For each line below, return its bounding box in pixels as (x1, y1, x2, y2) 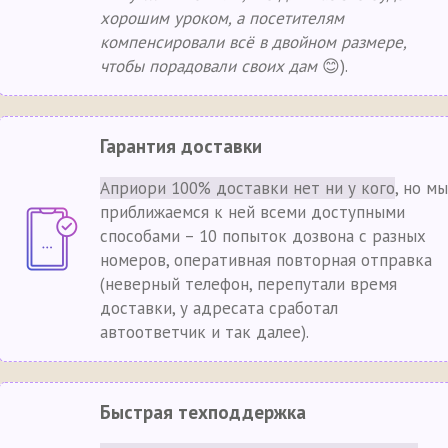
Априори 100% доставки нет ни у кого (100, 177, 395, 199)
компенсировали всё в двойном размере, (100, 31, 406, 53)
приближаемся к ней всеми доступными (100, 201, 405, 223)
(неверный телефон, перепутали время (100, 273, 397, 295)
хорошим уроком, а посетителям (100, 7, 344, 29)
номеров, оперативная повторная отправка (100, 249, 432, 271)
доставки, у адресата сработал (100, 297, 338, 319)
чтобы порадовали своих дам (100, 55, 317, 77)
